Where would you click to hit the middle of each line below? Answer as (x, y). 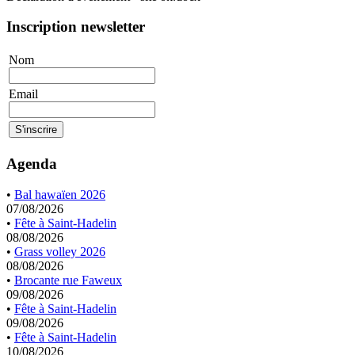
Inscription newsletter (76, 27)
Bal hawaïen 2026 (60, 194)
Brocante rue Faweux (68, 280)
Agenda (32, 163)
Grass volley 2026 (60, 251)
